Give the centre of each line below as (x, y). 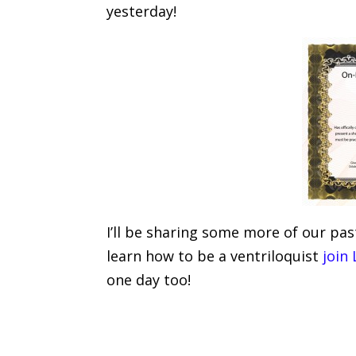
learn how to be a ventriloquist (215, 256)
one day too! (149, 280)
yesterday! (142, 12)
